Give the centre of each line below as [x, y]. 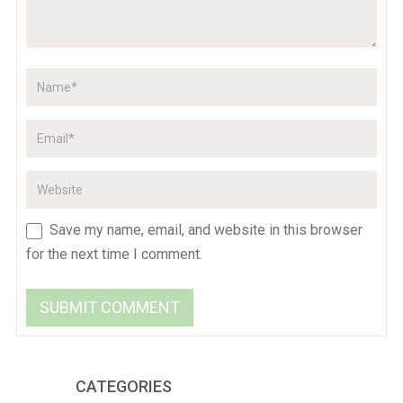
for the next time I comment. [114, 254]
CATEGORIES [123, 386]
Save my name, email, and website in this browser [206, 229]
